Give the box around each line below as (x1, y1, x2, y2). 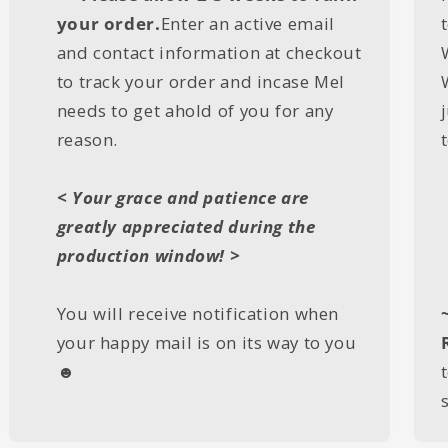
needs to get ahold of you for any (56, 99, 334, 123)
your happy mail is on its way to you (56, 331, 357, 355)
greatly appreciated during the (56, 215, 316, 239)
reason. (56, 128, 119, 152)
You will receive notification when (56, 302, 340, 326)
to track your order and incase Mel (56, 70, 346, 94)
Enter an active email (160, 12, 335, 36)
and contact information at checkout (56, 41, 362, 65)
